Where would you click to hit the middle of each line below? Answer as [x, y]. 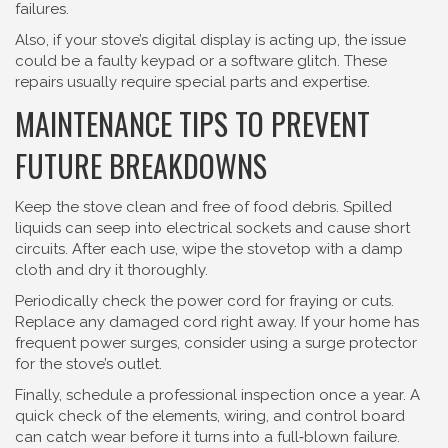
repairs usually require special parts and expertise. [192, 82]
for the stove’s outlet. [88, 364]
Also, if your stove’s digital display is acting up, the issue [210, 40]
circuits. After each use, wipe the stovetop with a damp [209, 249]
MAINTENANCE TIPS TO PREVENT [192, 123]
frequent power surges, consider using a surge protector [216, 343]
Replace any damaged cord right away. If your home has [217, 322]
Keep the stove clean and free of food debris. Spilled [203, 207]
